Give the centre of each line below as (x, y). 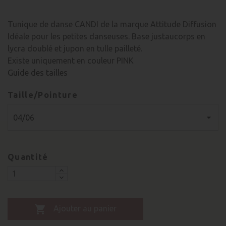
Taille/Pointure (43, 95)
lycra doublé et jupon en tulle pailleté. (76, 48)
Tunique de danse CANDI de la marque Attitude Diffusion (112, 24)
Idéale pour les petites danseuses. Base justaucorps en (106, 36)
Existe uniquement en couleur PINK (72, 61)
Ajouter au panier (85, 209)
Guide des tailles (38, 73)
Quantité (28, 157)
